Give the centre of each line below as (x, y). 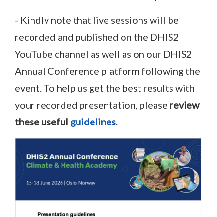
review (184, 105)
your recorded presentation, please (92, 105)
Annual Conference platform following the (108, 71)
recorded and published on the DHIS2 (97, 37)
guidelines (93, 122)
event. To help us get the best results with (105, 88)
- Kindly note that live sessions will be (97, 20)
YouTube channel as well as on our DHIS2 (104, 54)
